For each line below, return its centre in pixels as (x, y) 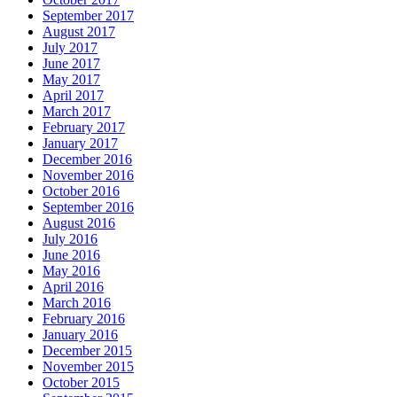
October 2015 (81, 382)
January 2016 (80, 334)
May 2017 (71, 79)
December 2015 (87, 350)
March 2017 (77, 111)
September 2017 (88, 15)
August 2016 (79, 222)
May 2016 (71, 270)
